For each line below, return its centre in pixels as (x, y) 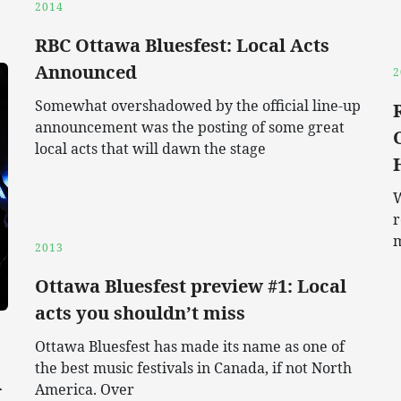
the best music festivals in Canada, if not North (193, 368)
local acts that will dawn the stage (150, 149)
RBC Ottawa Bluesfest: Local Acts (182, 46)
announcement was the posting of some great (190, 128)
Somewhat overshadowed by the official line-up (198, 106)
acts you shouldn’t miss (140, 313)
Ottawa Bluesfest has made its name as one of (190, 347)
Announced (86, 73)
